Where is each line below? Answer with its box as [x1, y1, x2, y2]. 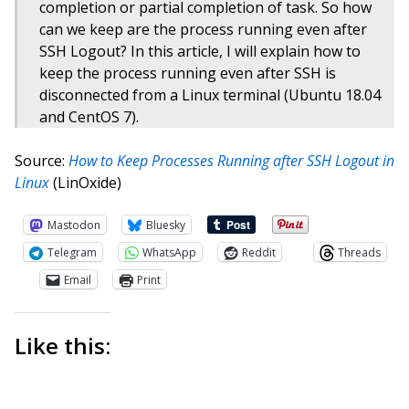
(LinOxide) [49, 173, 121, 193]
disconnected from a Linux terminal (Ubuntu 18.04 [39, 85, 381, 105]
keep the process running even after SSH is [39, 63, 336, 83]
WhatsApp [142, 244, 196, 260]
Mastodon [47, 216, 100, 233]
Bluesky [146, 216, 185, 233]
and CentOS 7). [39, 107, 139, 127]
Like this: [15, 330, 110, 361]
